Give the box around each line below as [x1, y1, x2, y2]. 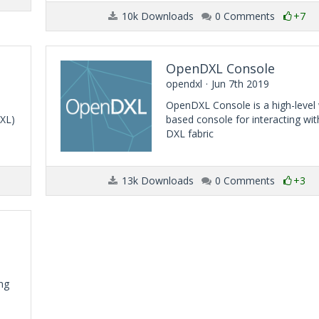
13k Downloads [118, 174, 194, 187]
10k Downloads [118, 9, 194, 23]
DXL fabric [166, 127, 214, 140]
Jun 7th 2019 [211, 77, 269, 90]
